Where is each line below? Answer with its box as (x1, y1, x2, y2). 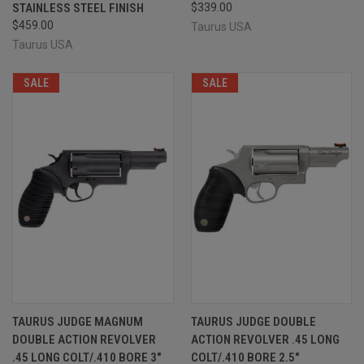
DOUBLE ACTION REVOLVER (12, 331, 156, 347)
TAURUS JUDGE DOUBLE (190, 314, 316, 329)
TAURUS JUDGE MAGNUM (12, 314, 143, 329)
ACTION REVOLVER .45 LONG (190, 331, 340, 347)
